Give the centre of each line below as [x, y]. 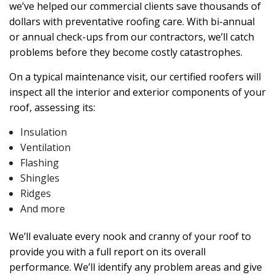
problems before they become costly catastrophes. [126, 52]
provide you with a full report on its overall [107, 252]
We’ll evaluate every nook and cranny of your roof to [130, 236]
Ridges [35, 193]
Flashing [39, 163]
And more [42, 209]
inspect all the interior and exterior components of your [137, 92]
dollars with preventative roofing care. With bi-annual [132, 21]
